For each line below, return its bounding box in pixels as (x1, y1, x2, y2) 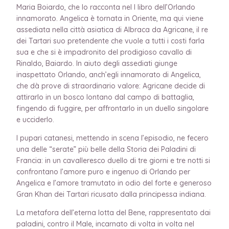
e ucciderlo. (16, 114, 54, 124)
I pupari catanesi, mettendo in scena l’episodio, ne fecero (16, 133, 209, 143)
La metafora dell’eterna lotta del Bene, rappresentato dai (16, 208, 211, 217)
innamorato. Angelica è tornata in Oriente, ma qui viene (16, 13, 203, 23)
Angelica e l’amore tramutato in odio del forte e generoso (16, 178, 212, 188)
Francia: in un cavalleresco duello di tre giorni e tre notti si (16, 155, 210, 165)
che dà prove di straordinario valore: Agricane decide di (16, 81, 205, 90)
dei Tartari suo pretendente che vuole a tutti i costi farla (16, 36, 204, 45)
